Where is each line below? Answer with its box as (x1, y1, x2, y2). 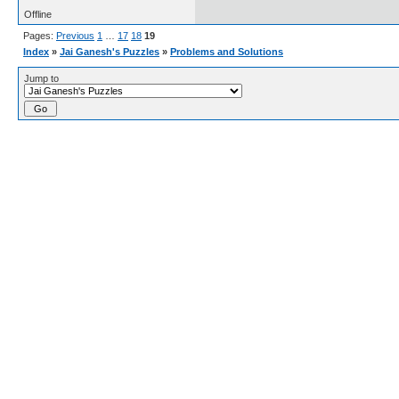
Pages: (23, 29, 56, 41)
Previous (56, 29, 94, 41)
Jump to (24, 72, 59, 84)
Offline (24, 8, 52, 20)
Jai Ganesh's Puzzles (60, 45, 159, 57)
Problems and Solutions (170, 45, 283, 57)
